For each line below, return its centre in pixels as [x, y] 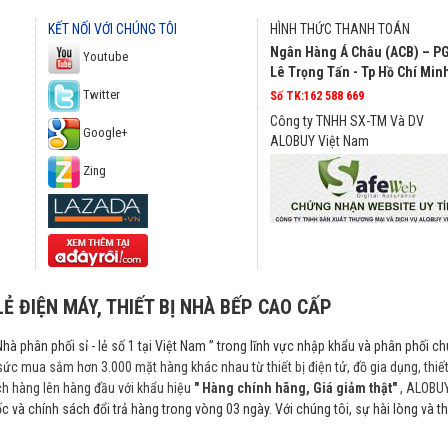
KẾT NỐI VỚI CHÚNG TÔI [112, 29]
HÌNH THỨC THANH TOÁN [340, 29]
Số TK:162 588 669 [317, 96]
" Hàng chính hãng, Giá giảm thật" [295, 388]
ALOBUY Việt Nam [319, 141]
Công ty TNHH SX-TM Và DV [347, 121]
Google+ [104, 133]
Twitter [100, 95]
